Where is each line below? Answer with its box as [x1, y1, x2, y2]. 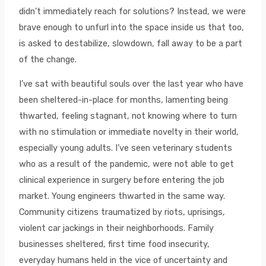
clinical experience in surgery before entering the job [19, 175, 225, 186]
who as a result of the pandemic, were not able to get [19, 159, 235, 170]
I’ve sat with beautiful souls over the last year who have [19, 78, 244, 90]
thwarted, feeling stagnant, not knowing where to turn [19, 110, 237, 122]
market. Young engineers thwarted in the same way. [19, 191, 226, 202]
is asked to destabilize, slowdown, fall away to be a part [19, 37, 243, 49]
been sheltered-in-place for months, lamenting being [19, 94, 229, 106]
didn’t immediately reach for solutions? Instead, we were [19, 5, 246, 17]
